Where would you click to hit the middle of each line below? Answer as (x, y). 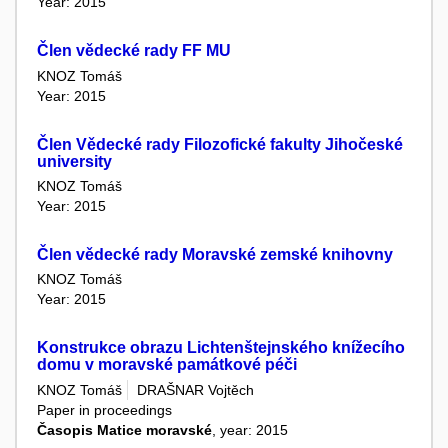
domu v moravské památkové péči (167, 365)
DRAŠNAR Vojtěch (195, 389)
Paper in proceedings (104, 409)
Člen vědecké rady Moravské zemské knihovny (215, 254)
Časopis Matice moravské (124, 429)
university (74, 161)
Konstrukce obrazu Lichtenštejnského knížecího (221, 348)
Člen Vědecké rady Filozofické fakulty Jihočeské (220, 144)
